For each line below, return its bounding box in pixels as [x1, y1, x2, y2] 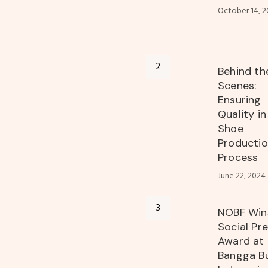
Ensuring [218, 93, 261, 108]
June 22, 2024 [218, 169, 266, 184]
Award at [218, 234, 264, 249]
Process [218, 150, 258, 165]
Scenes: [218, 78, 257, 93]
